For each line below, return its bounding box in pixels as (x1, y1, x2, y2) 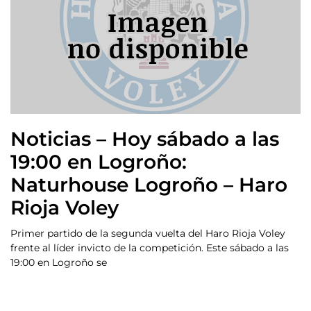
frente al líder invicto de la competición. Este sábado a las (10, 241, 289, 254)
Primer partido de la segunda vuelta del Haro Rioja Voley (10, 226, 285, 239)
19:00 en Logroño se (10, 255, 107, 269)
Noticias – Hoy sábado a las (10, 126, 279, 151)
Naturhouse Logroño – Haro (10, 172, 287, 196)
